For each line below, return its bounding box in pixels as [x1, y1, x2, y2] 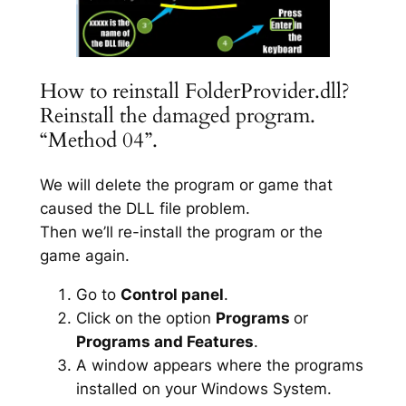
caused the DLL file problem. [39, 198, 250, 217]
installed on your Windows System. [75, 379, 332, 398]
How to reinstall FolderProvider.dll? [39, 76, 350, 105]
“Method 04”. [39, 125, 158, 154]
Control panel [120, 285, 224, 304]
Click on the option [75, 308, 216, 327]
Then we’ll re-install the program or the [39, 222, 323, 241]
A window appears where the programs [75, 355, 363, 374]
